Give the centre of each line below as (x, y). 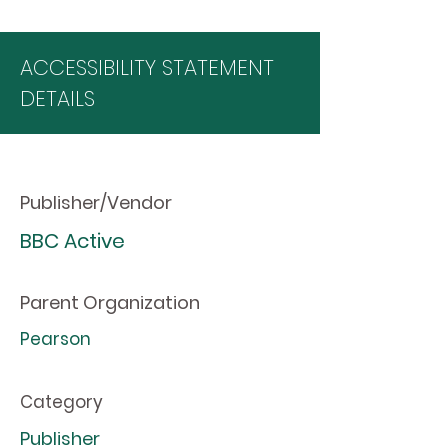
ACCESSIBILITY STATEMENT (147, 67)
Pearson (55, 339)
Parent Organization (110, 302)
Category (61, 402)
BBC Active (72, 241)
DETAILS (57, 98)
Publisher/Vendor (96, 202)
